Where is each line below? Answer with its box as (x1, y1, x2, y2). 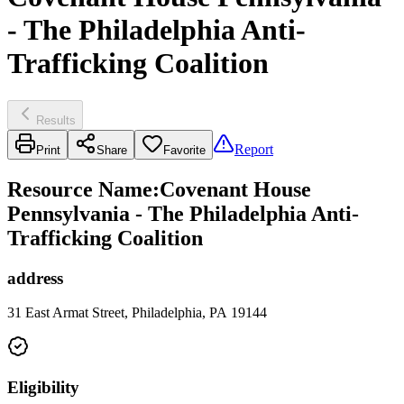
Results (36, 113, 76, 127)
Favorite (163, 142, 206, 157)
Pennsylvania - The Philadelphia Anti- (7, 201, 359, 225)
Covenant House (160, 177, 311, 201)
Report (234, 141, 273, 157)
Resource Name (7, 177, 152, 201)
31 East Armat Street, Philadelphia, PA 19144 (7, 305, 267, 321)
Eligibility (7, 378, 79, 398)
